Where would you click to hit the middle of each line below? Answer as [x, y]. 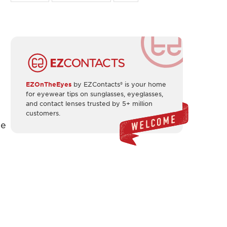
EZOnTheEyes [50, 84]
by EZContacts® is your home [120, 84]
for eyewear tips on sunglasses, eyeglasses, [94, 93]
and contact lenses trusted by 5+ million [89, 103]
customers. [43, 113]
